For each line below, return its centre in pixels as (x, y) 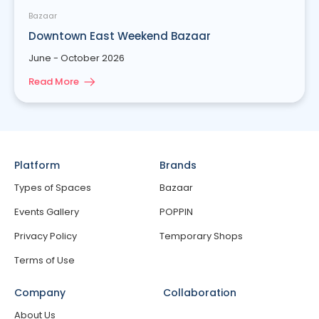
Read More (54, 81)
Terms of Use (45, 260)
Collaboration (200, 292)
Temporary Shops (201, 236)
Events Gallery (47, 211)
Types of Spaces (53, 187)
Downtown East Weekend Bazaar (120, 36)
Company (40, 292)
